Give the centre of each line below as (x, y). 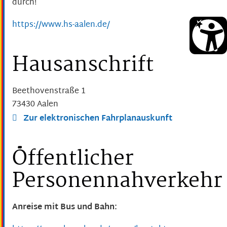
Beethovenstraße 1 (49, 92)
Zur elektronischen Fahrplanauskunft (97, 119)
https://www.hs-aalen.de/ (61, 25)
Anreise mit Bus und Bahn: (65, 207)
